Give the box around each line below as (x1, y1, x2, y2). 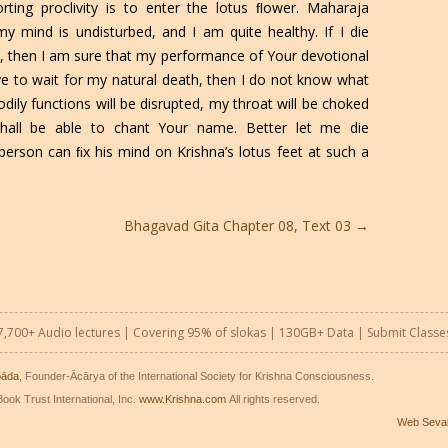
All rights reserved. (226, 392, 320, 405)
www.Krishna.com (139, 392, 226, 405)
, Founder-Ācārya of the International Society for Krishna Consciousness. (19, 369, 374, 382)
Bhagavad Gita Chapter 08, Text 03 (123, 216, 355, 236)
